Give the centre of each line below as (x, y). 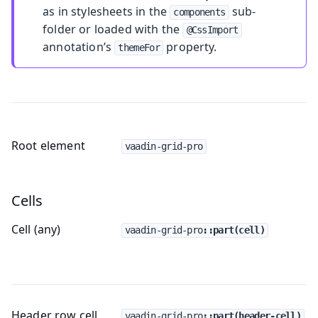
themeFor (139, 47)
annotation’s (79, 46)
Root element (48, 145)
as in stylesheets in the (106, 11)
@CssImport (212, 29)
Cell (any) (36, 229)
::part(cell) (234, 230)
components (199, 12)
